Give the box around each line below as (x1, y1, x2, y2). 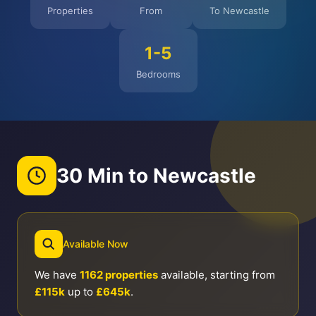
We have (35, 268, 80, 281)
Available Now (63, 238, 128, 250)
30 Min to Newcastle (56, 164, 256, 188)
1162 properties (80, 268, 158, 281)
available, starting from (158, 268, 275, 281)
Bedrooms (135, 68, 181, 80)
